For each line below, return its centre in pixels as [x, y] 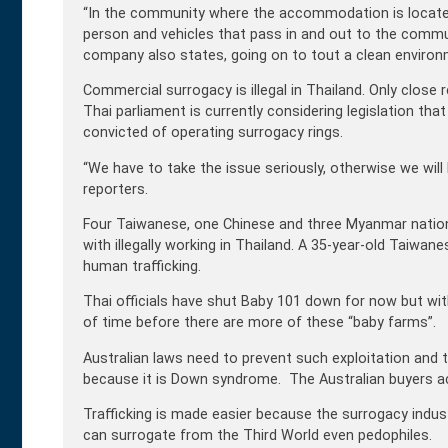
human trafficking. [142, 267]
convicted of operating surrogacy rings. [213, 133]
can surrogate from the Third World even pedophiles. [257, 436]
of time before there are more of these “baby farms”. [259, 323]
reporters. [115, 189]
